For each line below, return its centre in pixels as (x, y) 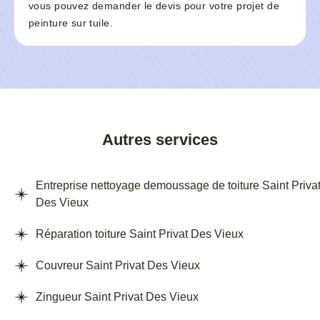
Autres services (160, 140)
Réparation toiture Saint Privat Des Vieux (140, 234)
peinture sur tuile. (71, 23)
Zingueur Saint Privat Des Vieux (117, 297)
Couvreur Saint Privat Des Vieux (118, 266)
